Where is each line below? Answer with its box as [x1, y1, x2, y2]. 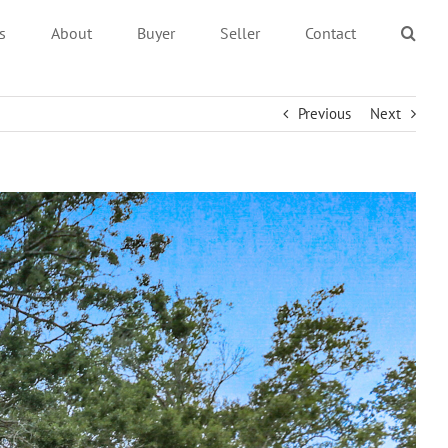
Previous [298, 104, 351, 123]
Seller [220, 23, 260, 43]
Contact [305, 23, 356, 43]
